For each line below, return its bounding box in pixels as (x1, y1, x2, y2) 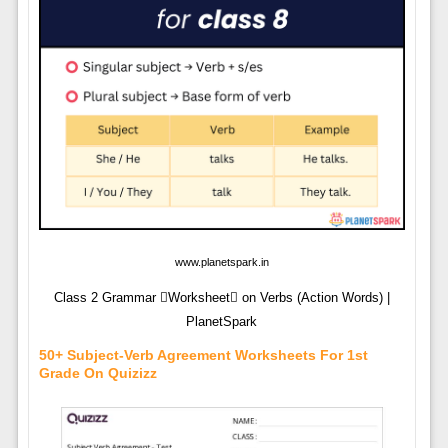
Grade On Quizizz (38, 364, 157, 381)
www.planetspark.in (174, 255, 269, 268)
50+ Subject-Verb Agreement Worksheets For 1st (38, 346, 368, 363)
